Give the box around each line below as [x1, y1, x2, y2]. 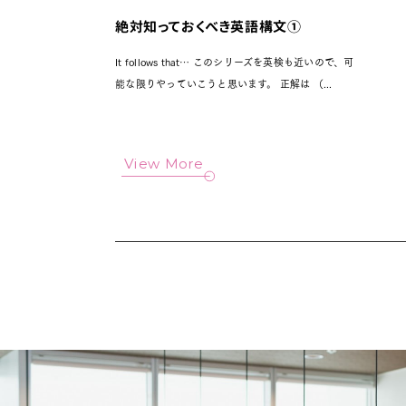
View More [123, 155, 205, 172]
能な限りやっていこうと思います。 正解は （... [115, 75, 333, 92]
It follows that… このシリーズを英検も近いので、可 [115, 53, 354, 71]
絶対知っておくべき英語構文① [115, 17, 302, 37]
